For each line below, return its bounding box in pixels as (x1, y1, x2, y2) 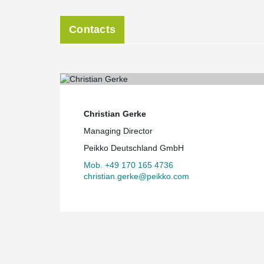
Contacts (69, 24, 116, 35)
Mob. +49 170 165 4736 (84, 160, 173, 170)
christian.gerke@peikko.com (84, 171, 189, 181)
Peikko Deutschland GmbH (84, 143, 184, 153)
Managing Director (84, 126, 153, 136)
